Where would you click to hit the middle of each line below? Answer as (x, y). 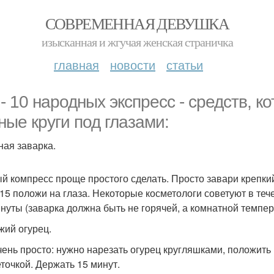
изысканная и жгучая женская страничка (137, 42)
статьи (185, 65)
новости (133, 65)
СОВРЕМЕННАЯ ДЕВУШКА (137, 23)
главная (76, 65)
